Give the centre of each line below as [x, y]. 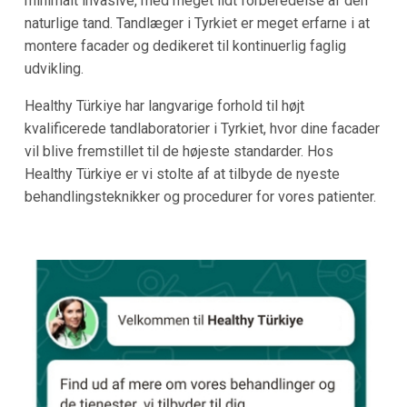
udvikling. [54, 68]
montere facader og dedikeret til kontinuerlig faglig [185, 45]
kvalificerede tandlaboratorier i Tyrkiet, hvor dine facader [202, 128]
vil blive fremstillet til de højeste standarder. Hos [179, 151]
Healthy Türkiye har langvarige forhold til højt [164, 105]
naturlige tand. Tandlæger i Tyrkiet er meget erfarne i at [197, 23]
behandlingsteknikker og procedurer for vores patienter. [200, 196]
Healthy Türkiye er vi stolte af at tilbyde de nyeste [182, 174]
